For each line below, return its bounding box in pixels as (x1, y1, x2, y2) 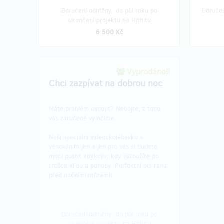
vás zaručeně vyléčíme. (49, 113, 116, 122)
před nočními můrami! (49, 170, 112, 179)
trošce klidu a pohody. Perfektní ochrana (49, 161, 167, 170)
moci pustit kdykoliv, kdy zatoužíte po (49, 151, 159, 160)
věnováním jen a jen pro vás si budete (49, 142, 157, 151)
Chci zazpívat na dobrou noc (49, 77, 162, 89)
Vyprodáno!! (125, 66, 170, 77)
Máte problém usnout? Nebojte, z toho (49, 104, 160, 113)
